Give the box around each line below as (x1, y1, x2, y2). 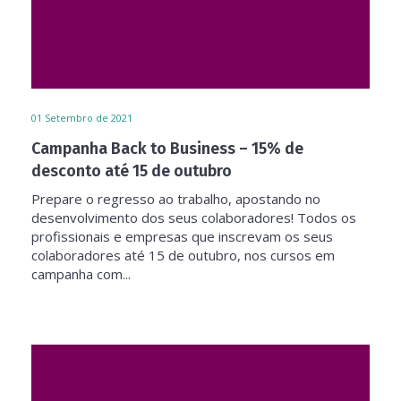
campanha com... (31, 265, 131, 283)
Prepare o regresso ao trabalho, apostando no (31, 190, 320, 208)
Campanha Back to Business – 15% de (31, 139, 303, 158)
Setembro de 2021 (45, 111, 132, 124)
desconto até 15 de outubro (31, 161, 232, 181)
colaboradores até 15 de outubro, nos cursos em (31, 246, 335, 264)
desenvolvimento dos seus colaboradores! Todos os (31, 209, 356, 226)
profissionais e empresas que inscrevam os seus (31, 227, 333, 245)
